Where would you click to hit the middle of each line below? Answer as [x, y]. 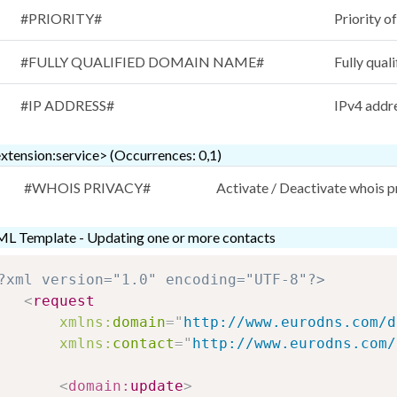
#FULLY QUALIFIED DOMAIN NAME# [142, 62]
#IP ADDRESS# [67, 105]
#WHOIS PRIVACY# [87, 188]
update [157, 386]
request [64, 301]
